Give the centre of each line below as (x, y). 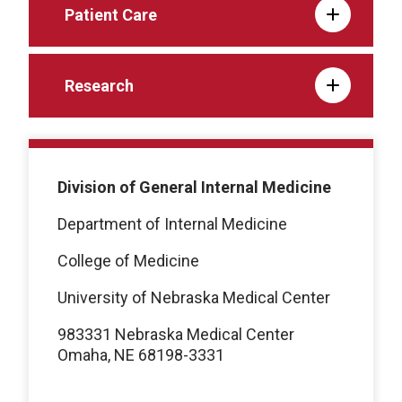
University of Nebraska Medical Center (194, 297)
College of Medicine (128, 260)
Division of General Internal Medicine (194, 187)
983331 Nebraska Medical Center (176, 334)
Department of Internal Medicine (172, 223)
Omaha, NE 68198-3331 (141, 354)
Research (99, 85)
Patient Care (111, 14)
